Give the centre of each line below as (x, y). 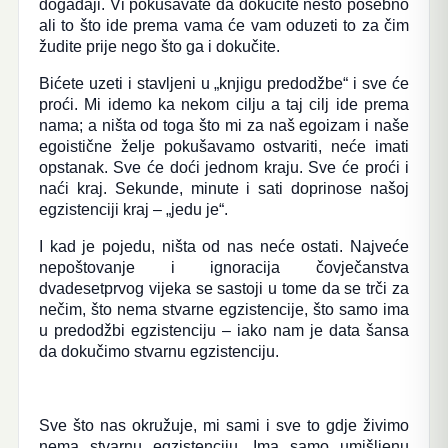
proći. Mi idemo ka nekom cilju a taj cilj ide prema (224, 104)
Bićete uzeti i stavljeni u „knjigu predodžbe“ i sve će (224, 83)
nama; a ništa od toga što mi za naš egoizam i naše (224, 125)
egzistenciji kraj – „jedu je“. (133, 209)
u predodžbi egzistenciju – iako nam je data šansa (224, 330)
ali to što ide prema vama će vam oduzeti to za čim (224, 25)
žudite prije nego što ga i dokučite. (159, 46)
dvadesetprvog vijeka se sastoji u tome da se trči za (224, 288)
